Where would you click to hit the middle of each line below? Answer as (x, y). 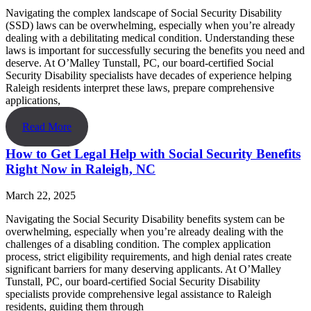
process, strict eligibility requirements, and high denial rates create (149, 257)
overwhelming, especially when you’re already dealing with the (144, 232)
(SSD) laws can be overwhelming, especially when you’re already (150, 25)
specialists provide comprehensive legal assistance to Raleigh (138, 294)
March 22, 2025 (41, 196)
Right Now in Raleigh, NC (81, 169)
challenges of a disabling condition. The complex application (138, 244)
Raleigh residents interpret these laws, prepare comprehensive (140, 87)
